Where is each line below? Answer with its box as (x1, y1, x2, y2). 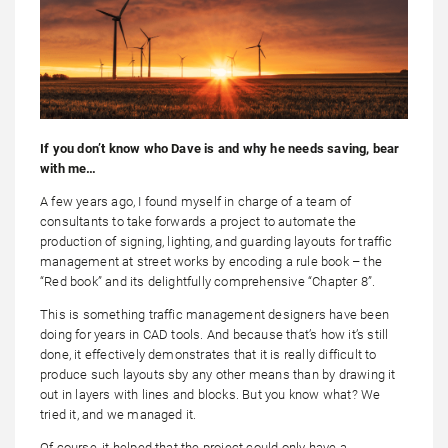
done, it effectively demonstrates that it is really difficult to (40, 346, 377, 362)
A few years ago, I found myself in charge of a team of (40, 193, 352, 209)
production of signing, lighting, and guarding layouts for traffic (40, 233, 393, 249)
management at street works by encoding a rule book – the (40, 253, 382, 269)
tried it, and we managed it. (40, 406, 197, 422)
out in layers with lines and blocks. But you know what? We (40, 386, 381, 402)
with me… (40, 160, 97, 176)
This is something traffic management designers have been (40, 306, 389, 322)
